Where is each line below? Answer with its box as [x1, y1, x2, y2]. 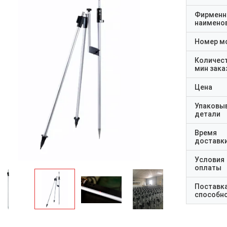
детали [195, 110, 220, 118]
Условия [195, 156, 224, 164]
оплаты [195, 164, 221, 172]
